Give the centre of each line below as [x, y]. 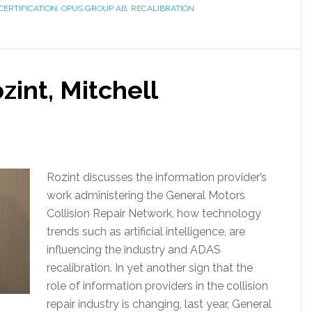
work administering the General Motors [146, 195]
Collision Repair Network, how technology [154, 213]
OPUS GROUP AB [94, 8]
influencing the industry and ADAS [134, 250]
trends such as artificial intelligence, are [146, 232]
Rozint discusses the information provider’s [157, 177]
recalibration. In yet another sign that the [150, 268]
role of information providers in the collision [157, 286]
